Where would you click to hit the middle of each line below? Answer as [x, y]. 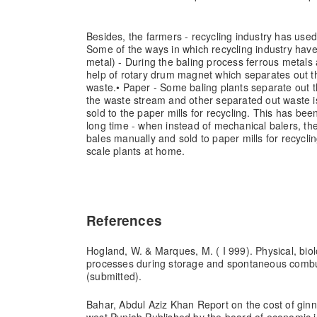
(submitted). [114, 276]
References [124, 220]
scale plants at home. [136, 150]
